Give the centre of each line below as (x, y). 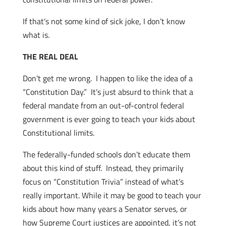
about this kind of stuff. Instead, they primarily (103, 168)
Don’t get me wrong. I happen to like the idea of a (107, 78)
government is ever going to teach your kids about (109, 119)
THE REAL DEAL (50, 56)
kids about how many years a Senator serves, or (105, 209)
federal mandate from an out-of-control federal (103, 105)
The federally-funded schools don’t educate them (106, 154)
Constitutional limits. (58, 133)
